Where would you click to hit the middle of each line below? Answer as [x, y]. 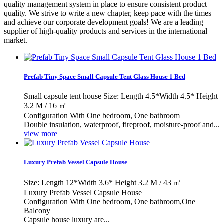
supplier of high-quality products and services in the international [106, 31]
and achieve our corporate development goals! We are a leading [104, 22]
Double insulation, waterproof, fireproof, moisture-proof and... [122, 125]
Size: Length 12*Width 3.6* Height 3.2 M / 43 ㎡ [103, 182]
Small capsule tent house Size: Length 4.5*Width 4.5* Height [121, 96]
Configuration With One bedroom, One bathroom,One [110, 201]
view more [41, 134]
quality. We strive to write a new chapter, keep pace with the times [108, 13]
